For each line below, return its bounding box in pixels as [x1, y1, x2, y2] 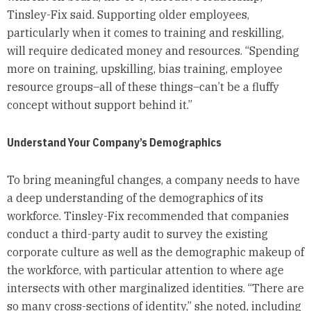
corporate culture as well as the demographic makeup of [6, 245, 304, 260]
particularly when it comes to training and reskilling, [6, 26, 284, 40]
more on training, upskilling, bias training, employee [6, 62, 283, 76]
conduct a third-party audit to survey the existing [6, 227, 268, 242]
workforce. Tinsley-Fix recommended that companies [6, 209, 289, 224]
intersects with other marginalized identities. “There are [6, 281, 304, 296]
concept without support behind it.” [6, 98, 192, 112]
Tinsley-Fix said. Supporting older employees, [6, 8, 249, 22]
